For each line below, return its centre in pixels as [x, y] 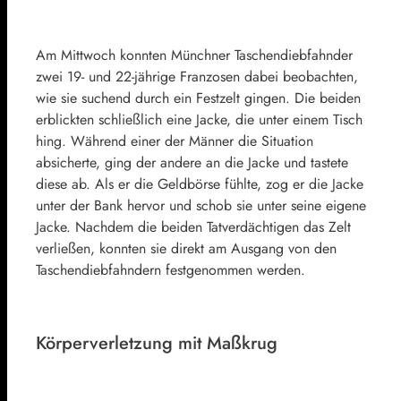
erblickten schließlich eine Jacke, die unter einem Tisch [199, 119]
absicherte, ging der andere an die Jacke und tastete [192, 162]
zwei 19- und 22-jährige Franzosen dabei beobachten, [197, 76]
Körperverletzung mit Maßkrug [157, 343]
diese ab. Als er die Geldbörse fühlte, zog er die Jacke [200, 183]
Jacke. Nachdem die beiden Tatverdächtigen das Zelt [193, 226]
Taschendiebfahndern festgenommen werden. [171, 269]
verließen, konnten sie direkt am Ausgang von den [186, 248]
